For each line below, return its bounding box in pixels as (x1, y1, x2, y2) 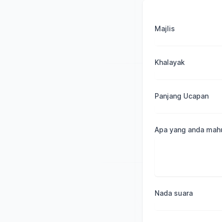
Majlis (155, 24, 175, 33)
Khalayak (155, 58, 185, 66)
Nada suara (155, 189, 193, 197)
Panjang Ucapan (155, 92, 209, 100)
